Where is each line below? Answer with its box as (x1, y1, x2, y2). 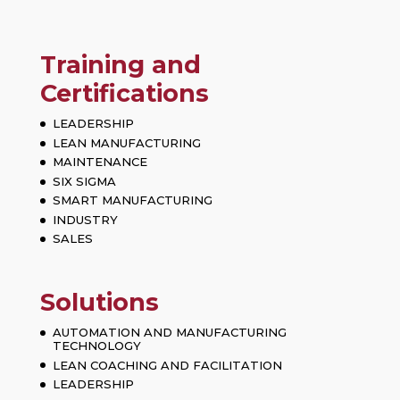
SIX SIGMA (52, 173, 116, 188)
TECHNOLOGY (52, 338, 141, 354)
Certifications (39, 79, 209, 109)
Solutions (39, 287, 159, 318)
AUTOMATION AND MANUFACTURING (52, 325, 287, 340)
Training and (39, 50, 201, 80)
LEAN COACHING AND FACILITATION (52, 357, 282, 372)
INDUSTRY (52, 212, 118, 227)
